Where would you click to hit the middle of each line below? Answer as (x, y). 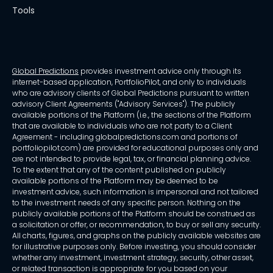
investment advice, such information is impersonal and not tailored (135, 192)
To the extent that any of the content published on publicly (119, 170)
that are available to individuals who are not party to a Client (122, 126)
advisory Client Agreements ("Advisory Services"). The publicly (124, 104)
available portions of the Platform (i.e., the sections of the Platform (132, 115)
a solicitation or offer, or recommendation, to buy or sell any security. (136, 225)
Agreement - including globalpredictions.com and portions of (125, 137)
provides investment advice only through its (160, 71)
